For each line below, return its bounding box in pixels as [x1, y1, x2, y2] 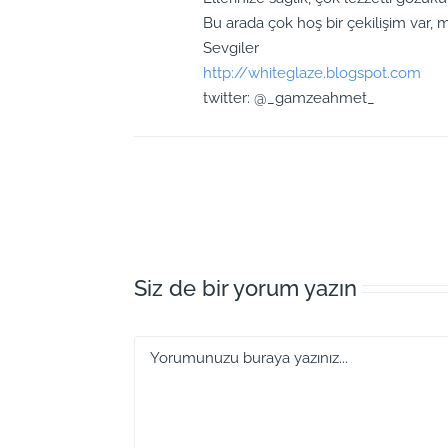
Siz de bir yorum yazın [134, 274, 358, 301]
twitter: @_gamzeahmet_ [203, 88, 376, 107]
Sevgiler [203, 38, 260, 57]
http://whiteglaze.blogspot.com [203, 63, 422, 82]
